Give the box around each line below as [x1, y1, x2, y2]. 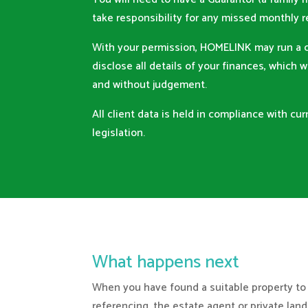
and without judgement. [92, 76, 208, 95]
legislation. [92, 124, 146, 143]
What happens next [92, 247, 240, 277]
